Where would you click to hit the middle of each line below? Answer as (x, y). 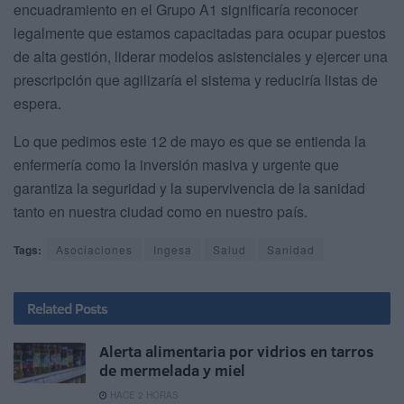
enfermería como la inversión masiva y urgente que (176, 165)
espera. (37, 104)
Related (50, 309)
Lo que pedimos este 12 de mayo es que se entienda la (190, 142)
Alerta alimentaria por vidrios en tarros (237, 352)
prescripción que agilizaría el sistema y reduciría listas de (196, 80)
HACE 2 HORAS (143, 395)
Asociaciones (94, 250)
